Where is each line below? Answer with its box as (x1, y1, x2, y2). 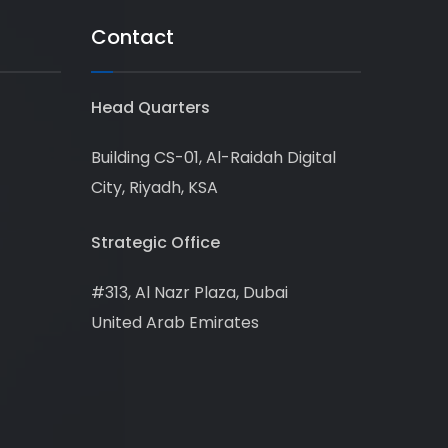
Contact (91, 23, 174, 51)
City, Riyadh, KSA (91, 176, 218, 199)
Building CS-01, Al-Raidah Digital (91, 146, 336, 169)
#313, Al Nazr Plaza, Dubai (91, 281, 288, 304)
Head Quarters (91, 96, 210, 119)
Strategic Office (91, 231, 220, 254)
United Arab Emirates (91, 311, 259, 334)
